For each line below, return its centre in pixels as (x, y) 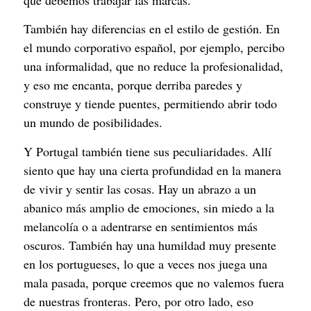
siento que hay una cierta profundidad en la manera (152, 170)
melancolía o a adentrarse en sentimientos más (141, 226)
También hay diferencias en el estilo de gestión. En (152, 29)
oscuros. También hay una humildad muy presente (150, 245)
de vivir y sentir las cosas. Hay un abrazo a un (140, 188)
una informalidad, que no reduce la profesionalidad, (153, 66)
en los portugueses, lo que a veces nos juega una (145, 263)
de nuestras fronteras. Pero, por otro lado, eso (138, 301)
